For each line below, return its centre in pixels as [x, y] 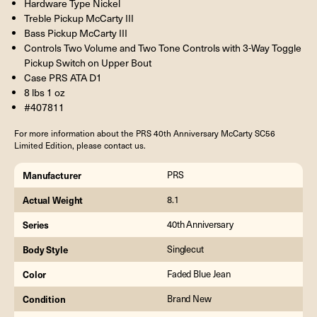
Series [36, 225]
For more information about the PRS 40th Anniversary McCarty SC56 [145, 133]
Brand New [189, 299]
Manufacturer [52, 175]
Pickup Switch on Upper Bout [87, 63]
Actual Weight [53, 200]
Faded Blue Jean [199, 274]
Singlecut [185, 249]
